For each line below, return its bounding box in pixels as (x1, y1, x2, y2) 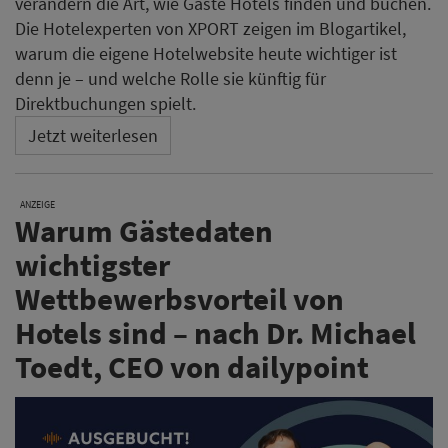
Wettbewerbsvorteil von (15, 279, 344, 319)
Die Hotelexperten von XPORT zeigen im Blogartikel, (15, 17, 406, 41)
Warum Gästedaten (15, 211, 273, 251)
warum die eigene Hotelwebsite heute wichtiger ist (15, 42, 397, 66)
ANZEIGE (20, 198, 55, 212)
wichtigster (15, 245, 170, 285)
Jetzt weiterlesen (28, 124, 158, 148)
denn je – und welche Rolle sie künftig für (15, 67, 326, 91)
